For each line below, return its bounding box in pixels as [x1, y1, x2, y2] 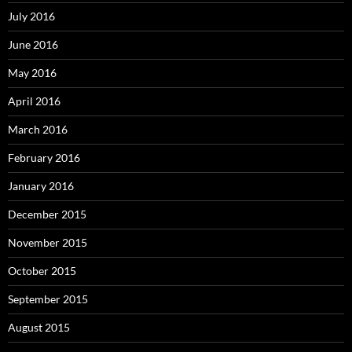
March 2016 [8, 123, 68, 137]
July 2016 [8, 9, 55, 24]
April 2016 [8, 94, 60, 108]
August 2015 [8, 321, 70, 335]
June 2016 [8, 38, 58, 52]
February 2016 [8, 151, 80, 165]
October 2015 [8, 264, 76, 278]
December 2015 [8, 207, 86, 222]
